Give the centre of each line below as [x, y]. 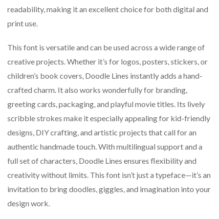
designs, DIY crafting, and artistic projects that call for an [102, 132]
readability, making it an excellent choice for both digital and [108, 9]
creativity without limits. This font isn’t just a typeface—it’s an [109, 175]
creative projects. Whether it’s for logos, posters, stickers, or [108, 62]
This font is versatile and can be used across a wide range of [106, 47]
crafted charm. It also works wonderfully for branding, [97, 90]
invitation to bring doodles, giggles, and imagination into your [109, 189]
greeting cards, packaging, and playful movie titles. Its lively [106, 104]
